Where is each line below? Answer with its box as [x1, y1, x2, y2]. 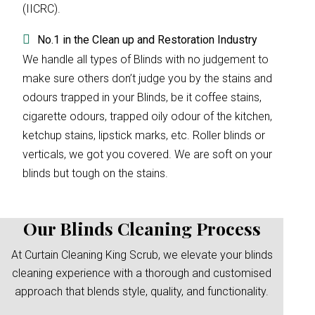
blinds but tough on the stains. [22, 167, 168, 180]
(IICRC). [22, 2, 60, 15]
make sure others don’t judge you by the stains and [22, 72, 272, 85]
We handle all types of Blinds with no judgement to [22, 53, 269, 66]
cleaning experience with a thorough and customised [12, 266, 272, 280]
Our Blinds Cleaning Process [22, 217, 261, 240]
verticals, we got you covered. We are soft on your [22, 148, 272, 161]
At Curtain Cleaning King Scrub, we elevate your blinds [11, 248, 273, 262]
